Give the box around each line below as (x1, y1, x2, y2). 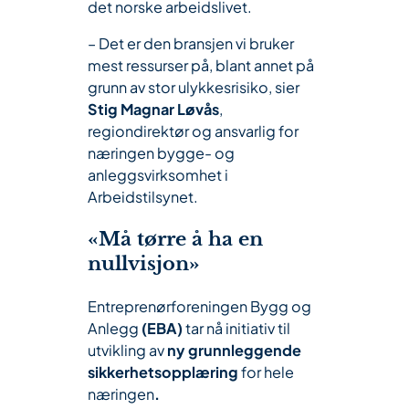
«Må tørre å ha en (88, 227, 263, 252)
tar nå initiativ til (183, 319, 290, 339)
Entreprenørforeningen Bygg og (88, 297, 311, 317)
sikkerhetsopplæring (88, 362, 238, 383)
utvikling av (88, 341, 167, 361)
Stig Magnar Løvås (88, 100, 219, 120)
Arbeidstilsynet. (88, 187, 198, 207)
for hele (238, 362, 294, 383)
